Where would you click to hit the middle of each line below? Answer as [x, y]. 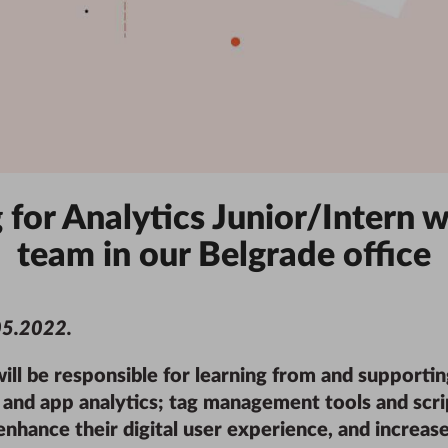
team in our [107, 255]
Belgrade [266, 255]
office [383, 255]
